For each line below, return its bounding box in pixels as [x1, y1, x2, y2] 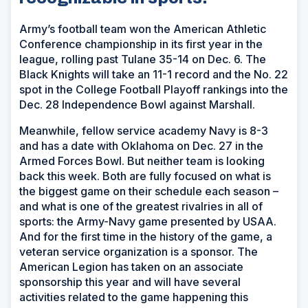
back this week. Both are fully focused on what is [19, 169, 271, 184]
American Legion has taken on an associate [19, 260, 243, 274]
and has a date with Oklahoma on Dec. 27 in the [19, 139, 263, 153]
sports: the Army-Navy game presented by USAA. [19, 214, 276, 229]
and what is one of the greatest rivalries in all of [19, 199, 263, 214]
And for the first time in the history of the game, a [19, 230, 272, 244]
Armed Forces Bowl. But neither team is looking [19, 154, 265, 168]
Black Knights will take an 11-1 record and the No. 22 [19, 67, 288, 82]
